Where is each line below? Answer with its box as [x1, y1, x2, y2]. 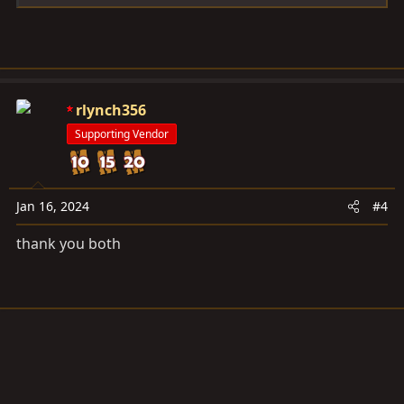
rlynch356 [76, 100, 146, 121]
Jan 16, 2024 [16, 197, 89, 216]
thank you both [16, 234, 121, 254]
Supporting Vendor [75, 126, 169, 142]
